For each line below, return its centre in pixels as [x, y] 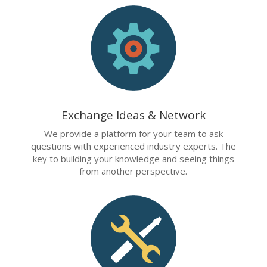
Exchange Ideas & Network [133, 115]
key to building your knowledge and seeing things [133, 159]
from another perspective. [133, 171]
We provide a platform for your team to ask [133, 134]
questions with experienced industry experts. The [133, 146]
